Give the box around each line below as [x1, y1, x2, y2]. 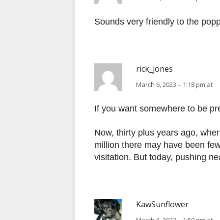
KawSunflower [136, 199, 189, 210]
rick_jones [136, 63, 173, 75]
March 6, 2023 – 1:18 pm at [136, 80, 213, 89]
